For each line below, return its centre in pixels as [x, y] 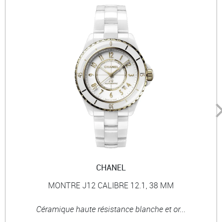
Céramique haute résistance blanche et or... [111, 209]
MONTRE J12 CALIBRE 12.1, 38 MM [111, 185]
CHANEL [111, 167]
